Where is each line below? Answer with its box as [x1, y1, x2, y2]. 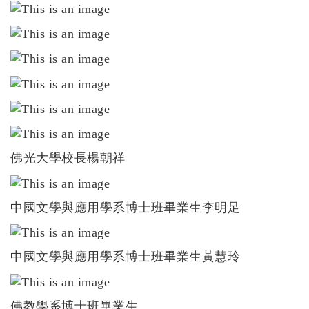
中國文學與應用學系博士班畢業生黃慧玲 [10, 250, 240, 264]
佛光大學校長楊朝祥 [10, 151, 126, 166]
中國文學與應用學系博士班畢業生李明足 [10, 200, 240, 215]
